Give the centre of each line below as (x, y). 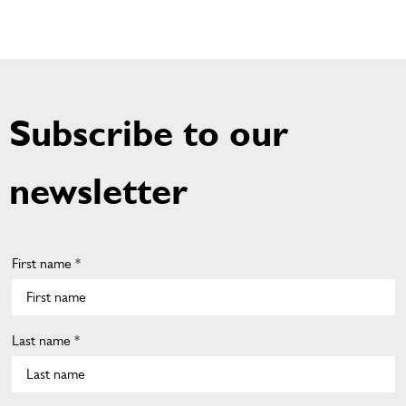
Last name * (45, 340)
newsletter (98, 191)
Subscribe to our (149, 133)
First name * (46, 263)
